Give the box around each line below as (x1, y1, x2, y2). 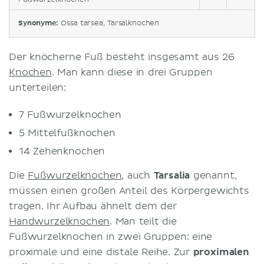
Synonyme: (18, 18, 61, 28)
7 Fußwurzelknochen (19, 108, 121, 121)
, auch (121, 169, 154, 181)
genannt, (193, 169, 237, 181)
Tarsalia (153, 169, 193, 181)
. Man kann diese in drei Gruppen (51, 66, 213, 78)
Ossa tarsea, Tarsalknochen (61, 18, 160, 28)
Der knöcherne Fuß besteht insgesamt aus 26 (9, 51, 235, 63)
